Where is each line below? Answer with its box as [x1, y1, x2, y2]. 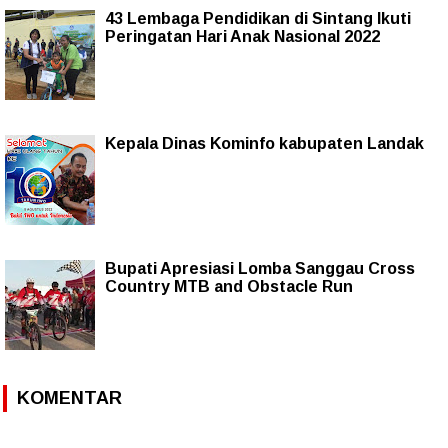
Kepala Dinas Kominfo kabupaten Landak [105, 134, 424, 152]
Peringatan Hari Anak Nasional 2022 [105, 27, 380, 45]
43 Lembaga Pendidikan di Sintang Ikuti [105, 9, 411, 27]
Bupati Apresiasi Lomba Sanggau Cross [105, 259, 415, 277]
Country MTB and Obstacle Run [105, 277, 353, 295]
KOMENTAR [17, 387, 122, 408]
